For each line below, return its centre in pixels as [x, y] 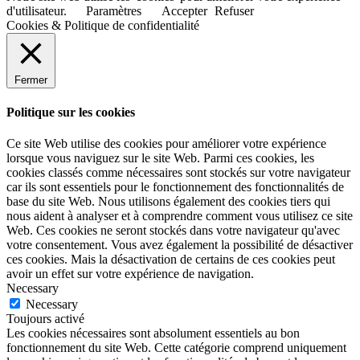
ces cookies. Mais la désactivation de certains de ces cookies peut [171, 260]
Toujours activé [45, 319]
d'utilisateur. [38, 10]
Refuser [234, 10]
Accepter [184, 10]
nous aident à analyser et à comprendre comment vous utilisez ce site [180, 216]
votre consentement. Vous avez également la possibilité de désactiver [180, 245]
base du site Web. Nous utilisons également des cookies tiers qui [168, 202]
